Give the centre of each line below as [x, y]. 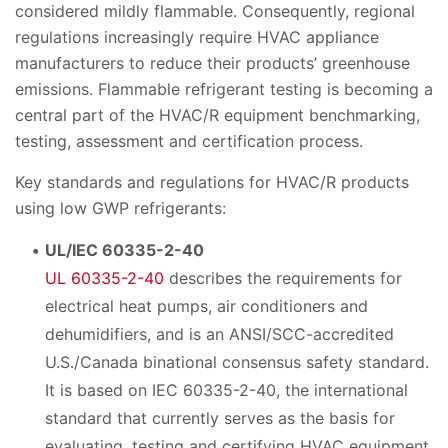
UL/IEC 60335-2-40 [124, 249]
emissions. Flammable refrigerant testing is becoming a [224, 88]
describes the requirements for [283, 277]
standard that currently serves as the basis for [220, 417]
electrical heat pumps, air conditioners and [206, 305]
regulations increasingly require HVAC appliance [197, 36]
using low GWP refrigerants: [120, 207]
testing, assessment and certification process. [189, 140]
